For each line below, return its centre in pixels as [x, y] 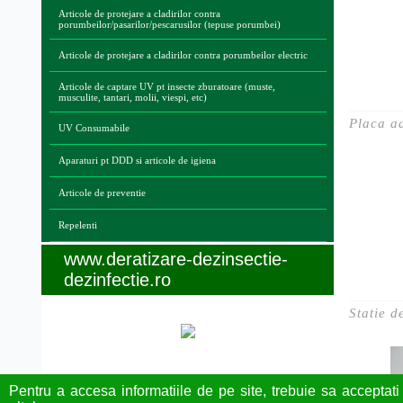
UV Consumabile [94, 128]
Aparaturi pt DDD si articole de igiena [137, 160]
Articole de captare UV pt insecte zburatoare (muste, [166, 86]
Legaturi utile [125, 384]
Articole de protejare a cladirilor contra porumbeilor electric [183, 55]
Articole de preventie [102, 193]
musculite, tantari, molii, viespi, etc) [132, 97]
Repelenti [77, 225]
